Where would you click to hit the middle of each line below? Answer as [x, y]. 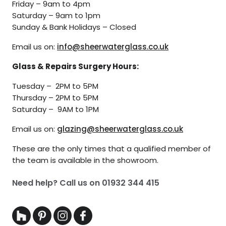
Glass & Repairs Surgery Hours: [75, 67]
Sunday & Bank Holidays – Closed [74, 27]
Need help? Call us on [57, 183]
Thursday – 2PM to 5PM [55, 98]
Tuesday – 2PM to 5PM [55, 86]
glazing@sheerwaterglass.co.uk [120, 129]
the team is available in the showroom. [85, 160]
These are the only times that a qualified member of [111, 149]
